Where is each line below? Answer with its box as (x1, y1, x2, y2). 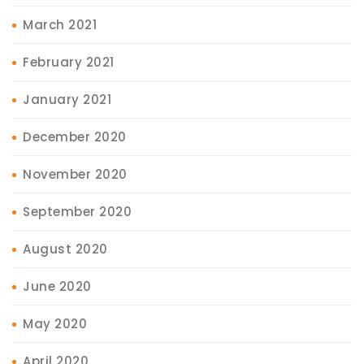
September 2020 (23, 202, 132, 220)
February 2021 (23, 53, 115, 71)
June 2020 (23, 277, 92, 295)
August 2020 (23, 240, 108, 258)
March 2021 (23, 15, 97, 33)
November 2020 (23, 165, 128, 183)
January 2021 (23, 90, 111, 108)
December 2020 (23, 128, 127, 145)
